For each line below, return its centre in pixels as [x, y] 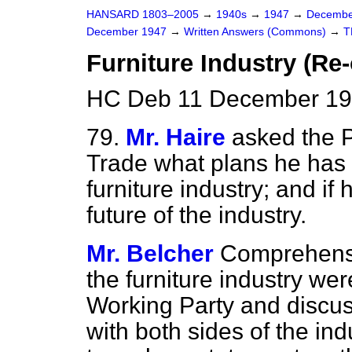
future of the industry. [196, 215]
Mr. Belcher [150, 253]
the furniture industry [198, 279]
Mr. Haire [176, 137]
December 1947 [128, 32]
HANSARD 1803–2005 [143, 15]
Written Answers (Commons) [257, 32]
